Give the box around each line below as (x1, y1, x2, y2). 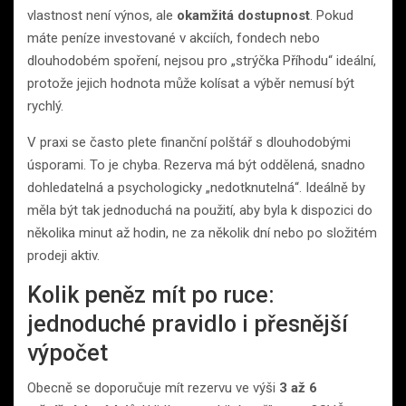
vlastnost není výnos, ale (27, 6, 177, 24)
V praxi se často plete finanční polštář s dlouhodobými (27, 133, 351, 150)
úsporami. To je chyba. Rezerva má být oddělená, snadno (27, 156, 365, 173)
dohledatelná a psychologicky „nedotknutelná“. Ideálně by (27, 179, 365, 196)
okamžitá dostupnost (177, 6, 310, 24)
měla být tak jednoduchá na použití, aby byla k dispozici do (27, 201, 372, 218)
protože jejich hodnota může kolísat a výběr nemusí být (27, 74, 354, 92)
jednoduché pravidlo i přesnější (27, 310, 348, 337)
